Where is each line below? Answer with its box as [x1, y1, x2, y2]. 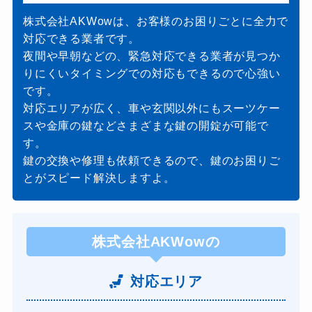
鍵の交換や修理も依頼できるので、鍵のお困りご [22, 155, 281, 167]
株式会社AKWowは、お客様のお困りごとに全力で [22, 15, 289, 28]
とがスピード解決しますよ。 [22, 172, 175, 185]
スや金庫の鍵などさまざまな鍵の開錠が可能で [22, 120, 269, 132]
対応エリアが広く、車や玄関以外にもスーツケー [22, 102, 281, 115]
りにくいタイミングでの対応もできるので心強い [22, 68, 281, 80]
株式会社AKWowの [92, 234, 220, 250]
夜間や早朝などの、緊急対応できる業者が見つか [22, 50, 281, 63]
